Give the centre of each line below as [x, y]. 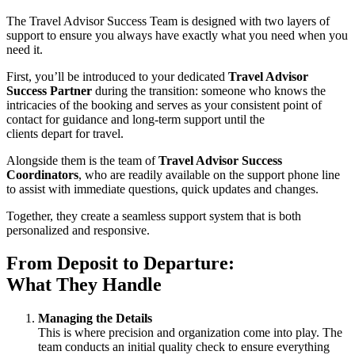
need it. [26, 49]
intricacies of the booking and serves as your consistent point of [164, 105]
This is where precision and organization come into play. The [190, 333]
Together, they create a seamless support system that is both [154, 216]
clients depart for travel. [68, 133]
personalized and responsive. [80, 230]
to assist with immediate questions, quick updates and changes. [166, 189]
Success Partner [49, 90]
